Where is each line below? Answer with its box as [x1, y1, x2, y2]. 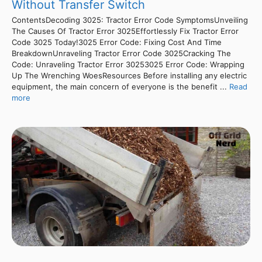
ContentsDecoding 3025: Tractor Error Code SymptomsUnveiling [12, 15, 248, 25]
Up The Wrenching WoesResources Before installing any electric [12, 70, 247, 80]
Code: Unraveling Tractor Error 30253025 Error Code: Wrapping [12, 59, 244, 69]
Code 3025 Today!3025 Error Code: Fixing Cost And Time [12, 37, 222, 47]
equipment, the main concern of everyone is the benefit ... [12, 81, 229, 91]
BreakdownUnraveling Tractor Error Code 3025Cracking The [12, 48, 231, 58]
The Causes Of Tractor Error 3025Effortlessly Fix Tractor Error [12, 26, 239, 36]
